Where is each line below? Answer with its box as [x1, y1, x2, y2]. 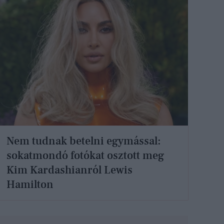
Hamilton [6, 177, 54, 191]
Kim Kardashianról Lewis [6, 162, 133, 177]
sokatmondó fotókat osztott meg [6, 148, 164, 162]
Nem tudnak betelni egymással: [6, 133, 161, 148]
